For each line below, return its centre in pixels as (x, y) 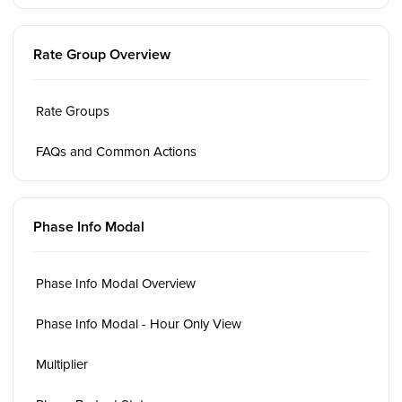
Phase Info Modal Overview (116, 283)
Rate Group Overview (102, 54)
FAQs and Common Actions (116, 151)
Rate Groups (73, 111)
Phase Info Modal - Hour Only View (139, 323)
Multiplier (62, 364)
